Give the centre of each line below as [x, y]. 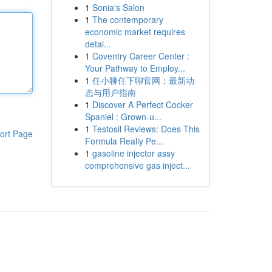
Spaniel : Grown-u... [123, 117]
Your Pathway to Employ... [135, 68]
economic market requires [135, 32]
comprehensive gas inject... [137, 165]
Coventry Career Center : [141, 56]
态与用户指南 [110, 92]
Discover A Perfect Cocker [142, 104]
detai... [98, 44]
